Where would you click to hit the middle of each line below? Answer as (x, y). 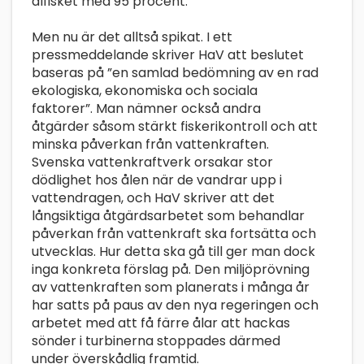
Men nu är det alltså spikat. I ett (132, 37)
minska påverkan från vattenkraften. (150, 145)
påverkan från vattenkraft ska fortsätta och (174, 234)
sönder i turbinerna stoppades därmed (156, 341)
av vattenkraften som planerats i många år (171, 288)
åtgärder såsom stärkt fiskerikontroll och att (175, 127)
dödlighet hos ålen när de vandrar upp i (157, 180)
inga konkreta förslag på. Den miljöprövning (171, 270)
